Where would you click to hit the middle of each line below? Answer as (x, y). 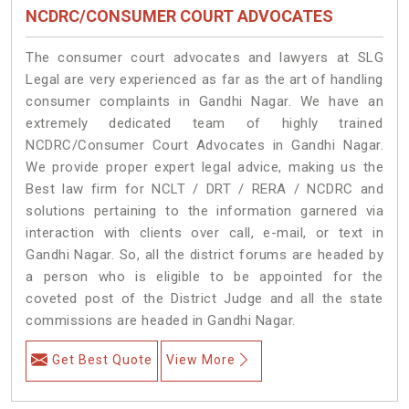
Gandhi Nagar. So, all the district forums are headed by (204, 254)
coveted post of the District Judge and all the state (204, 298)
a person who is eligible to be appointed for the (204, 276)
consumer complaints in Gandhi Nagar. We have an (204, 101)
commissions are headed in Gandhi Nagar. (161, 320)
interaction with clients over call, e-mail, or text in (204, 232)
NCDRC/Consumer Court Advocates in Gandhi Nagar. (204, 145)
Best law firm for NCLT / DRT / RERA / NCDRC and (204, 189)
